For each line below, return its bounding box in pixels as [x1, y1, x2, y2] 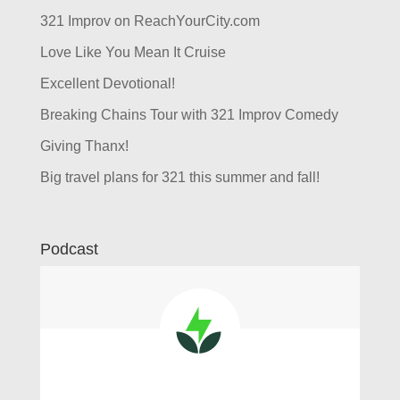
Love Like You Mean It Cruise [39, 45, 226, 60]
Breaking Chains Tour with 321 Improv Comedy [39, 107, 338, 122]
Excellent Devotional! [39, 76, 175, 91]
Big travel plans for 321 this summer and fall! [39, 170, 320, 185]
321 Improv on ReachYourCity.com [39, 13, 260, 29]
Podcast [39, 240, 98, 258]
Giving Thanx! [39, 138, 129, 154]
